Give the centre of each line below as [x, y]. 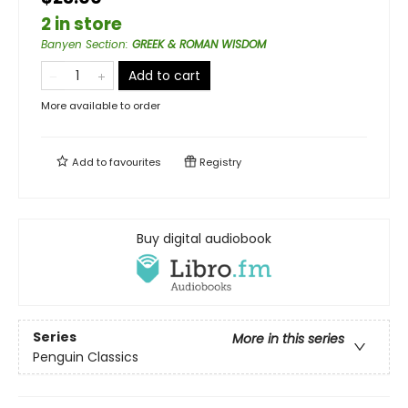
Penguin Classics [86, 357]
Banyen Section [83, 45]
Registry [219, 163]
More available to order [101, 106]
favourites [135, 163]
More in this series [288, 338]
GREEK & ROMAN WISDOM [199, 45]
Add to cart [164, 76]
